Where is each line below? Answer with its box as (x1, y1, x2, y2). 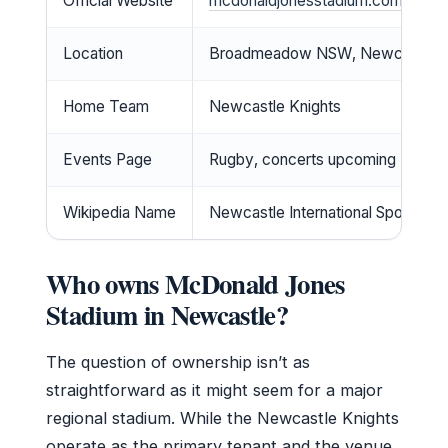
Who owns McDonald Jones (46, 263, 345, 303)
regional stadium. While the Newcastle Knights (46, 407, 399, 428)
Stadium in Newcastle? (46, 294, 288, 334)
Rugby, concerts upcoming (209, 149, 396, 169)
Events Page (63, 149, 152, 169)
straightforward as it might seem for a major (46, 379, 383, 400)
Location (63, 43, 123, 63)
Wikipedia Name (63, 202, 176, 222)
